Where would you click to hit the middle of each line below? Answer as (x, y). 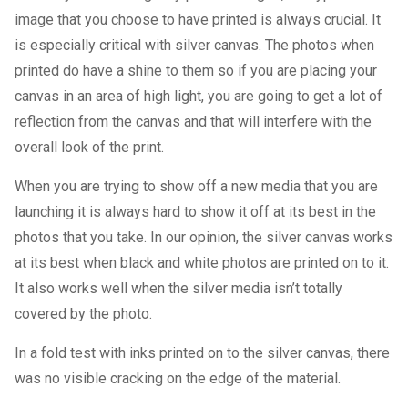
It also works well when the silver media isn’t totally (179, 288)
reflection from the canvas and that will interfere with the (194, 122)
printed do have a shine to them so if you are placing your (196, 71)
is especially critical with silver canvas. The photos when (195, 45)
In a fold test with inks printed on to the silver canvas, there (203, 353)
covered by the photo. (84, 314)
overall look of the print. (90, 147)
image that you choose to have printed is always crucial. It (198, 20)
